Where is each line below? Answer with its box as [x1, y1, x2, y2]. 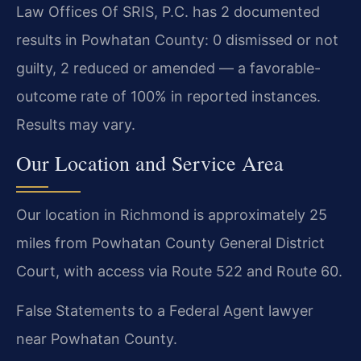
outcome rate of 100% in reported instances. [16, 88, 321, 106]
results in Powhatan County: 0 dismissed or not [16, 31, 338, 49]
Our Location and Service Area [16, 148, 284, 176]
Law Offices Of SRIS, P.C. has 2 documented [16, 3, 320, 21]
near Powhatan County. [16, 330, 177, 348]
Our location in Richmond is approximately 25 [16, 205, 327, 223]
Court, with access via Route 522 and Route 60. [16, 262, 342, 280]
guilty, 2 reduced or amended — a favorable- [16, 60, 321, 77]
